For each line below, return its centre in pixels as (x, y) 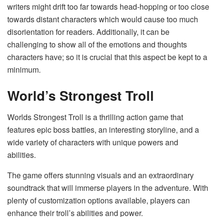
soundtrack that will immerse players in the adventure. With (108, 187)
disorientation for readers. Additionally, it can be (88, 31)
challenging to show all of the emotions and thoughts (97, 44)
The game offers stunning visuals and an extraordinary (101, 175)
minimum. (24, 69)
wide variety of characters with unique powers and (93, 142)
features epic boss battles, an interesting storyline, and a (103, 129)
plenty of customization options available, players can (99, 200)
